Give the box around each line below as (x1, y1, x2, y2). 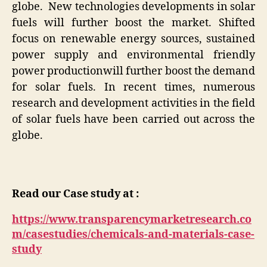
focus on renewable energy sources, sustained (12, 32, 255, 46)
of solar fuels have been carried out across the (12, 112, 255, 126)
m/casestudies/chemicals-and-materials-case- (12, 227, 254, 241)
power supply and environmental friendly (12, 48, 255, 62)
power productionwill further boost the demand (12, 64, 255, 78)
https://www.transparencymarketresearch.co (12, 212, 252, 226)
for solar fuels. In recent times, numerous (12, 80, 255, 94)
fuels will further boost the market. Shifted (12, 15, 255, 30)
